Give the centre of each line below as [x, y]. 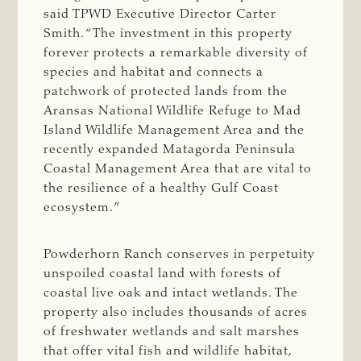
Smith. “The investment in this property [168, 33]
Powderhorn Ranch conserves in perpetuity [180, 254]
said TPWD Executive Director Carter [160, 14]
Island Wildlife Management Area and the [174, 130]
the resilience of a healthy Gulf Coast [162, 188]
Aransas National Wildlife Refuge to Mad [173, 111]
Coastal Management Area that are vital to [178, 169]
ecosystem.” [83, 207]
